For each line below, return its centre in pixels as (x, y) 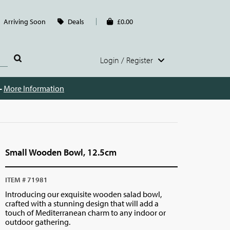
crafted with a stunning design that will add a (82, 203)
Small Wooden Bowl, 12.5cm (61, 152)
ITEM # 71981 (27, 180)
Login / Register (128, 60)
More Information (34, 88)
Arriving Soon (25, 22)
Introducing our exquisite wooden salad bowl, (84, 194)
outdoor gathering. (38, 222)
